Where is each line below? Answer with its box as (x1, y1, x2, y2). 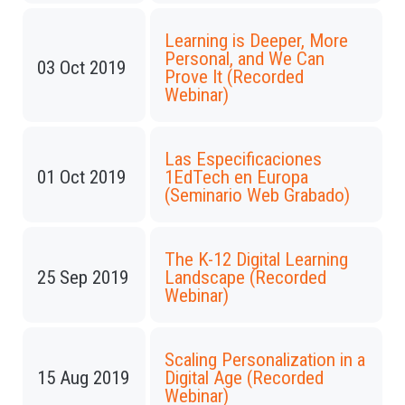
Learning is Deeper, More (165, 30, 348, 52)
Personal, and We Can (165, 48, 325, 70)
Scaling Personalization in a (165, 349, 365, 371)
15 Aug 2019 (37, 367, 129, 389)
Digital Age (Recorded (165, 367, 324, 389)
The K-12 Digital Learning (165, 249, 348, 270)
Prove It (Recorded (165, 66, 304, 88)
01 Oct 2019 (37, 166, 126, 188)
